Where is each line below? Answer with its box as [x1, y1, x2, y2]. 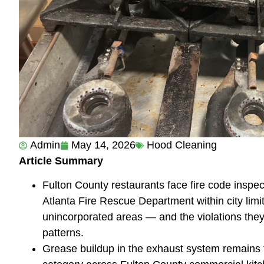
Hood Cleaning [147, 139, 217, 151]
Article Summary [19, 155, 103, 167]
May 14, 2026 [71, 139, 136, 151]
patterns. [42, 227, 84, 239]
